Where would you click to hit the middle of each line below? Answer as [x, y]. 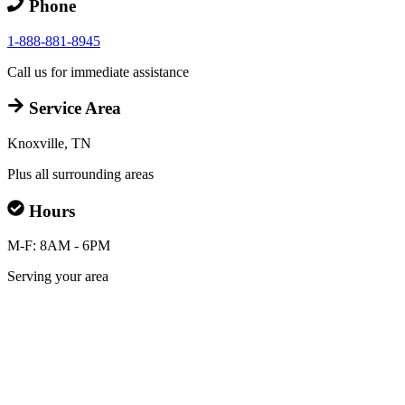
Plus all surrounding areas [80, 174]
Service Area [72, 108]
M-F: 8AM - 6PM [59, 246]
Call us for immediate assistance [98, 71]
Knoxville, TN [49, 143]
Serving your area [58, 277]
